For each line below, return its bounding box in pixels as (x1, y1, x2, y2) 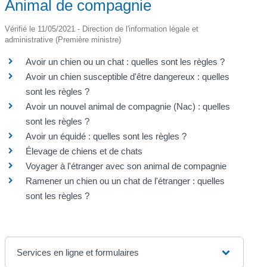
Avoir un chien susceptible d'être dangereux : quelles (26, 72, 230, 82)
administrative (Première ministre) (5, 35, 122, 44)
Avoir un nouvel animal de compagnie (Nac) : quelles (26, 101, 231, 111)
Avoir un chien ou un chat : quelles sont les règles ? (26, 57, 225, 67)
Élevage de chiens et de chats (26, 146, 143, 156)
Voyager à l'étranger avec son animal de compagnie (26, 161, 227, 171)
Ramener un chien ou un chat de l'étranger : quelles (26, 176, 225, 186)
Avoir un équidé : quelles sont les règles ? (26, 131, 187, 141)
